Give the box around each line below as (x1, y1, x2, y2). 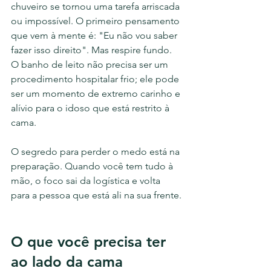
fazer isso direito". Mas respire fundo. (11, 44, 174, 56)
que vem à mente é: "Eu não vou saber (11, 30, 180, 41)
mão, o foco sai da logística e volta (11, 175, 163, 186)
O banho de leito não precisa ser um (11, 59, 171, 70)
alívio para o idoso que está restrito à (11, 102, 172, 114)
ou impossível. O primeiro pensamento (11, 15, 182, 27)
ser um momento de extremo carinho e (11, 88, 183, 99)
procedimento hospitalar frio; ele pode (11, 73, 181, 85)
